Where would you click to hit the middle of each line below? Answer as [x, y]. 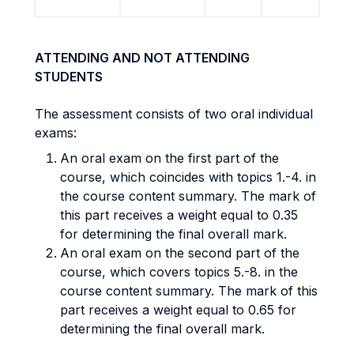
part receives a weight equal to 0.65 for [178, 310]
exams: [56, 133]
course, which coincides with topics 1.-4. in [188, 177]
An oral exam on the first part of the [169, 158]
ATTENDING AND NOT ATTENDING [142, 58]
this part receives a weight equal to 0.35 [179, 215]
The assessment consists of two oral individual [174, 114]
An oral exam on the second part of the [180, 253]
